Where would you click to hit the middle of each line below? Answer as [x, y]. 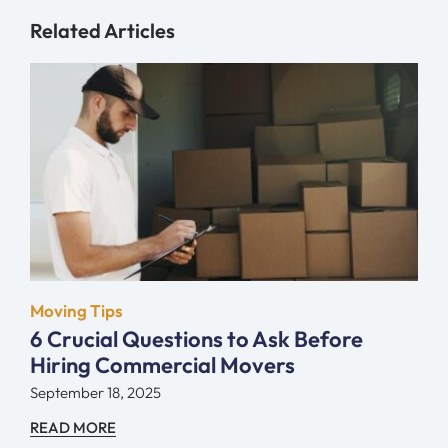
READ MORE [72, 428]
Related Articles [102, 30]
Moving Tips [76, 311]
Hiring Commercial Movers [162, 365]
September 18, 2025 [95, 393]
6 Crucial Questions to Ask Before [196, 339]
